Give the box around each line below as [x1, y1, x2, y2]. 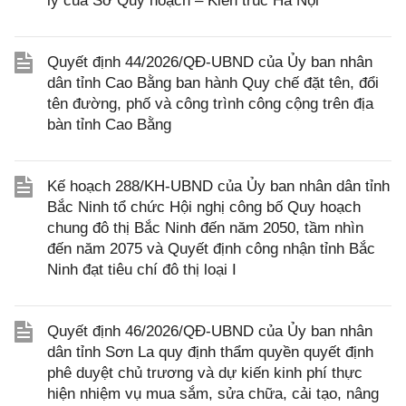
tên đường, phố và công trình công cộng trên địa [47, 95, 373, 112]
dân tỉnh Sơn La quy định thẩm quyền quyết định [47, 343, 373, 361]
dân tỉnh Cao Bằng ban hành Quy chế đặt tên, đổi [47, 74, 379, 92]
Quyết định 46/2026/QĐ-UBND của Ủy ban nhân [47, 323, 372, 340]
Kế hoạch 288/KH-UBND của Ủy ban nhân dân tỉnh [47, 178, 390, 195]
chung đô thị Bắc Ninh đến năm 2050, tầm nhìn [47, 219, 363, 237]
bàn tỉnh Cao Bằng [47, 116, 171, 133]
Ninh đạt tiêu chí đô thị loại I [47, 261, 237, 278]
